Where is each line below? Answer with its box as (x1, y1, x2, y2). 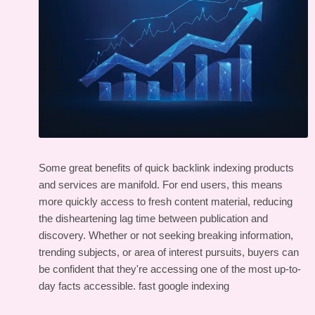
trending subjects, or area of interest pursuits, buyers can (39, 246, 299, 259)
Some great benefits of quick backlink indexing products (39, 162, 294, 174)
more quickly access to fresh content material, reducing (39, 195, 292, 208)
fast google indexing (139, 280, 229, 292)
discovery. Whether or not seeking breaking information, (39, 229, 293, 242)
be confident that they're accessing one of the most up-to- (39, 263, 301, 276)
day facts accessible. (39, 280, 139, 292)
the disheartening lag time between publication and (39, 212, 268, 225)
